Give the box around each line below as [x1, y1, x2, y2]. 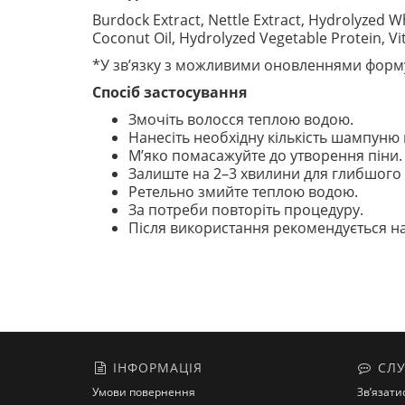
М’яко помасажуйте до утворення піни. [128, 146, 402, 165]
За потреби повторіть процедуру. [128, 200, 363, 220]
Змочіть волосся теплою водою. [128, 109, 353, 129]
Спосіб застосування [92, 82, 247, 102]
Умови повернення [92, 384, 195, 400]
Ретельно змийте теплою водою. [128, 182, 358, 202]
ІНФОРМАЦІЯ [108, 359, 202, 376]
